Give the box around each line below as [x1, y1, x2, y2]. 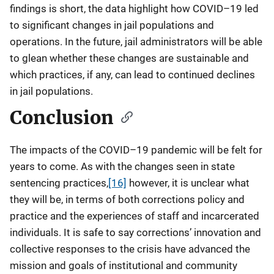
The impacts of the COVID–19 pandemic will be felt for [10, 144, 262, 156]
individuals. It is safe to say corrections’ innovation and [10, 226, 261, 239]
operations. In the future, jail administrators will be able [10, 35, 262, 48]
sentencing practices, [10, 177, 108, 189]
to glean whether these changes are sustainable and [10, 52, 249, 64]
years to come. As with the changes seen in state [10, 160, 235, 172]
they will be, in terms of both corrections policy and [10, 193, 245, 206]
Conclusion [10, 106, 114, 129]
